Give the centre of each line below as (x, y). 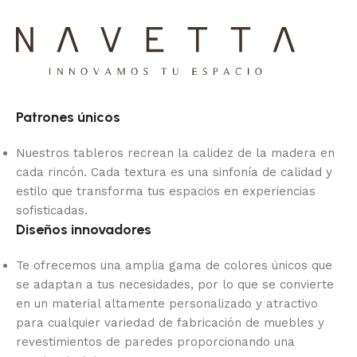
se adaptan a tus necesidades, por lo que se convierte (175, 284)
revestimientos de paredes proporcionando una (155, 341)
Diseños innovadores (84, 229)
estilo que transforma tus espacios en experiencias (166, 191)
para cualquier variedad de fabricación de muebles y (170, 322)
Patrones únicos (68, 117)
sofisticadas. (52, 210)
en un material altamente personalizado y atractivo (167, 303)
